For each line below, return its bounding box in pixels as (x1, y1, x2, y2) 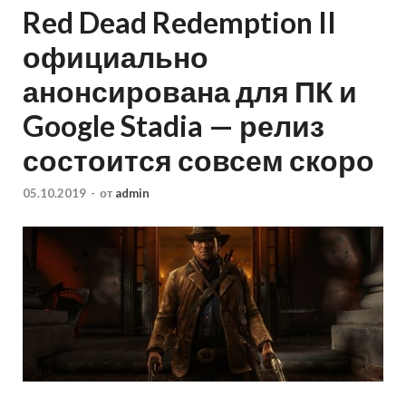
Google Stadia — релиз (23, 108, 324, 144)
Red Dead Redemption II (23, 5, 336, 41)
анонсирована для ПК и (23, 73, 357, 110)
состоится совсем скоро (23, 142, 374, 179)
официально (23, 39, 208, 75)
